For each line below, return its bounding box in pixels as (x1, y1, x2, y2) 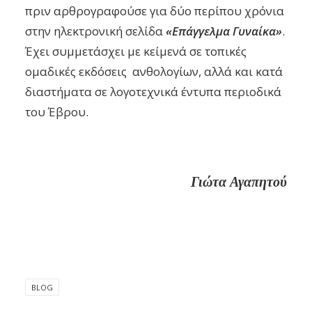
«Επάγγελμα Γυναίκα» (166, 23, 282, 39)
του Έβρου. (25, 104, 88, 120)
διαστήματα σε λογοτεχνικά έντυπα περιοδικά (25, 84, 284, 100)
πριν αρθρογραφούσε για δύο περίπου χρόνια (25, 3, 284, 19)
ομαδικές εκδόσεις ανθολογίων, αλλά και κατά (25, 63, 283, 79)
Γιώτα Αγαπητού (191, 174, 287, 189)
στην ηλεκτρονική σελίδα (25, 23, 166, 39)
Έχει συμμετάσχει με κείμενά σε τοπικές (25, 43, 247, 59)
